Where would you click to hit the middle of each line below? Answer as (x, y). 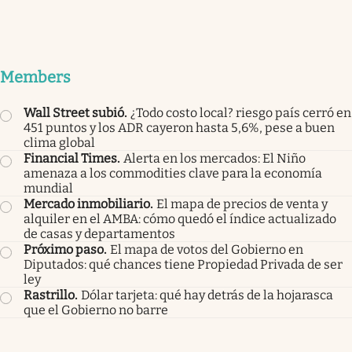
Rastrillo (49, 295)
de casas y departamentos (99, 234)
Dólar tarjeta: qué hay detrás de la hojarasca (207, 295)
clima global (59, 143)
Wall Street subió (74, 113)
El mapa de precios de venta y (242, 204)
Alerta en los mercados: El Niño (214, 159)
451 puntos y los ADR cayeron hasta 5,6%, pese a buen (179, 128)
